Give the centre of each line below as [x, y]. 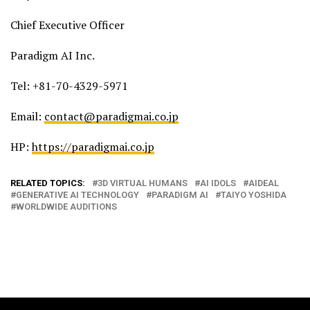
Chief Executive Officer [67, 25]
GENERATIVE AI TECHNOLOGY [77, 194]
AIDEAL [264, 183]
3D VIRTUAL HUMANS [143, 183]
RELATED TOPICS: [48, 183]
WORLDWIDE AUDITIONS [66, 206]
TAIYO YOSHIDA [254, 194]
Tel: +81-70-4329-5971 [69, 85]
